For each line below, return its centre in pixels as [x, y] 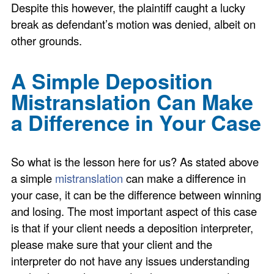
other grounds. [47, 41]
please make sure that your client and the [112, 244]
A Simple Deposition [112, 80]
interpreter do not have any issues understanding [131, 261]
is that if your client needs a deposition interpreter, [132, 228]
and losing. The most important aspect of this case [134, 211]
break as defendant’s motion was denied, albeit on [134, 24]
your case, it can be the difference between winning [136, 195]
